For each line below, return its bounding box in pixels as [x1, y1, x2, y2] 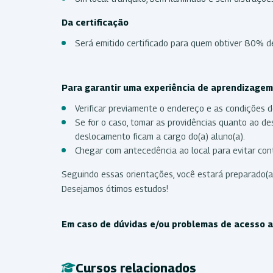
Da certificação [62, 16, 131, 27]
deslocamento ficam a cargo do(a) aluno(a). [75, 130, 247, 141]
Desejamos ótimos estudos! [62, 183, 171, 194]
